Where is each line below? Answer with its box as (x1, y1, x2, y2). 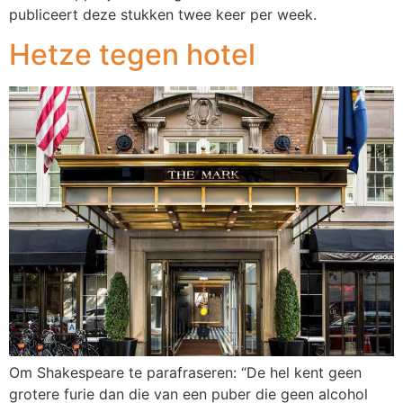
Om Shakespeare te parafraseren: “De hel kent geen (9, 363, 362, 382)
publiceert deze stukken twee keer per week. (9, 4, 317, 23)
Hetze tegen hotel (9, 37, 255, 73)
